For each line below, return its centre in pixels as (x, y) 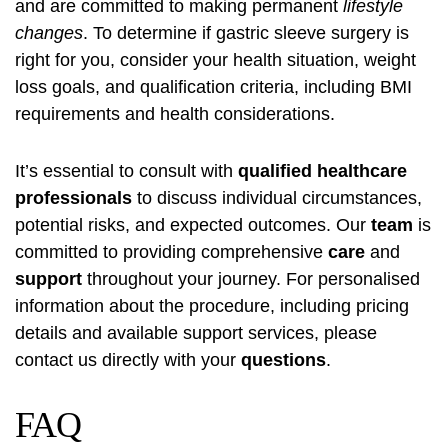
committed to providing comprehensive (171, 252)
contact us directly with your (128, 360)
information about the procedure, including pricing (212, 306)
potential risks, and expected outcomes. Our (193, 225)
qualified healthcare (322, 171)
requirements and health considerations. (175, 114)
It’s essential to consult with (126, 171)
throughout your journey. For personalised (251, 279)
